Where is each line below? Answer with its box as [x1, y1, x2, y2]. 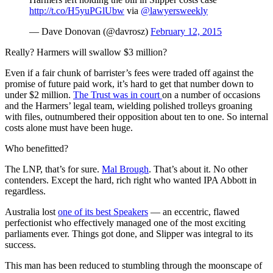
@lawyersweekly [141, 5, 208, 16]
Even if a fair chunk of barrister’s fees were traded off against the [5, 67, 253, 78]
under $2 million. [5, 89, 73, 100]
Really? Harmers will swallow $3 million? [5, 46, 169, 57]
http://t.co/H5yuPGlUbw [29, 5, 124, 16]
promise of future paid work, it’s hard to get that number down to [5, 78, 253, 89]
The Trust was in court [73, 89, 162, 100]
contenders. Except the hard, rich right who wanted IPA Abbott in [5, 174, 257, 185]
